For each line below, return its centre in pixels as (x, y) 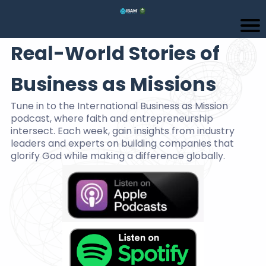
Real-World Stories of (115, 53)
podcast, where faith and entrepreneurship (112, 118)
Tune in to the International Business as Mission (119, 106)
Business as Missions (113, 84)
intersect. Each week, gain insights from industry (123, 131)
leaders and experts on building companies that (122, 143)
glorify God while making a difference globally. (118, 156)
